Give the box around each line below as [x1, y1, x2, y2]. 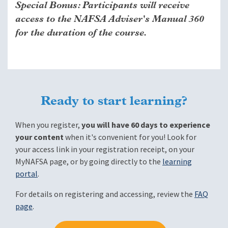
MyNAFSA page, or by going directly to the [15, 156, 162, 167]
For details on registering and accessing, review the [15, 188, 194, 199]
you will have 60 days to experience [81, 119, 210, 130]
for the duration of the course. [15, 28, 147, 38]
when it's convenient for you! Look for [65, 131, 196, 142]
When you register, [15, 119, 81, 130]
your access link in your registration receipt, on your [15, 144, 194, 155]
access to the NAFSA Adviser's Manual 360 [15, 14, 204, 24]
